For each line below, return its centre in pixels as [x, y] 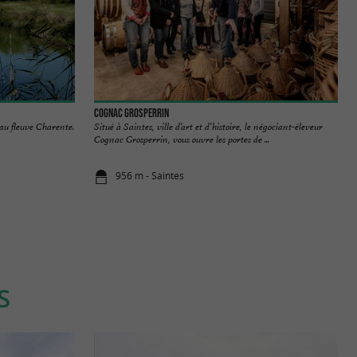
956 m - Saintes [150, 176]
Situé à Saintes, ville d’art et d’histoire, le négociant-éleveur [208, 126]
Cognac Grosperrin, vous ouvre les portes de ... [182, 139]
